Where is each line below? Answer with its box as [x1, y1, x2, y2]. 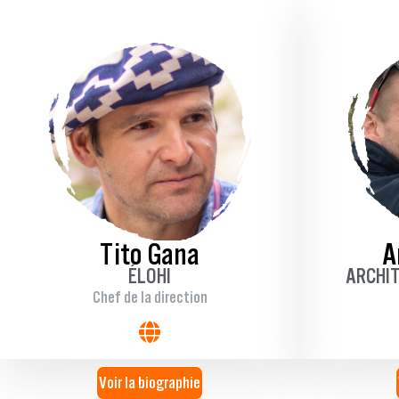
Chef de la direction [92, 288, 208, 307]
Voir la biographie [98, 373, 200, 393]
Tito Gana [100, 238, 199, 271]
